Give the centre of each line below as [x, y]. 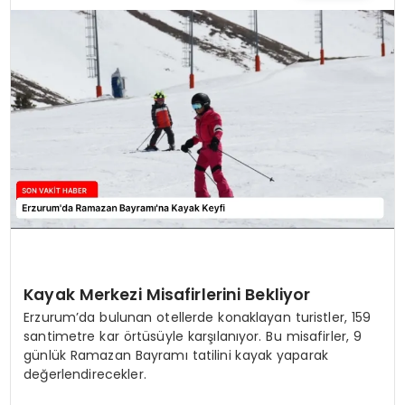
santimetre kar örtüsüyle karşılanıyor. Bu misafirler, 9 [193, 336]
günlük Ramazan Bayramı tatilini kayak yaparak [176, 355]
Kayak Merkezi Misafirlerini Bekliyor [167, 294]
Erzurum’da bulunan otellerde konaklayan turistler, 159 [198, 317]
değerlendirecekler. [85, 374]
